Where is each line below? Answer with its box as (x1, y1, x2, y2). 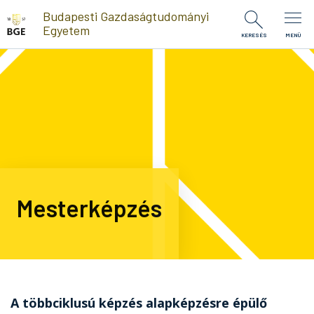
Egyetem (42, 22, 90, 38)
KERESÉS (240, 32, 267, 39)
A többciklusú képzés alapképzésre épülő (11, 294, 267, 311)
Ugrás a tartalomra (6, 4, 93, 17)
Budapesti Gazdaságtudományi (42, 8, 209, 24)
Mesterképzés (17, 193, 162, 222)
